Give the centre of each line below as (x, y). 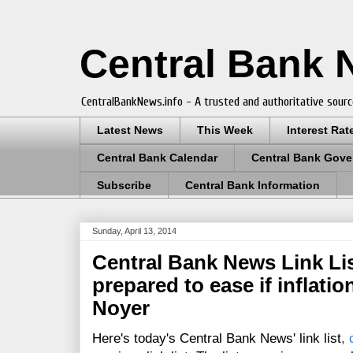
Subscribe (124, 185)
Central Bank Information (253, 185)
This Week (225, 130)
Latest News (130, 130)
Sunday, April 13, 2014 (134, 231)
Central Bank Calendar (157, 158)
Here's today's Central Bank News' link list (217, 339)
